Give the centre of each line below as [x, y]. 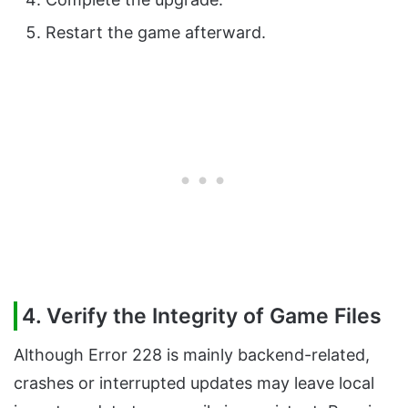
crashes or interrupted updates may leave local [194, 383]
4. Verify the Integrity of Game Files [202, 316]
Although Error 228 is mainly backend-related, [192, 355]
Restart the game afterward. [156, 32]
